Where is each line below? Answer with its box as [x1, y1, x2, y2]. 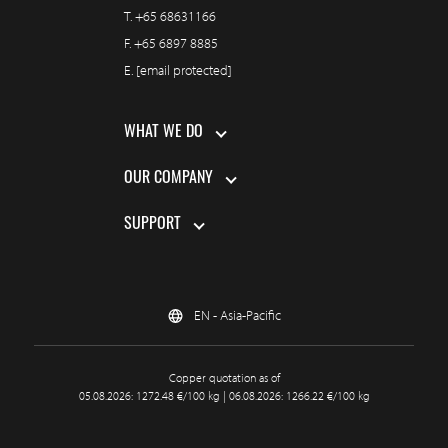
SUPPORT [124, 217, 181, 234]
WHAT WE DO [124, 125, 203, 142]
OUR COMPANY [124, 171, 213, 188]
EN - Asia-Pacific [194, 306, 281, 325]
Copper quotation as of [168, 370, 280, 386]
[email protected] [136, 61, 232, 80]
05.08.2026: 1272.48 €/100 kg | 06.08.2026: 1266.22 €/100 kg [78, 388, 370, 404]
